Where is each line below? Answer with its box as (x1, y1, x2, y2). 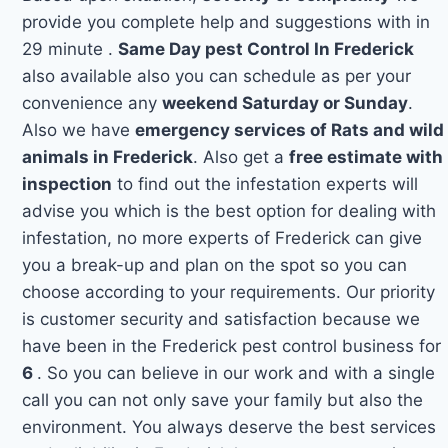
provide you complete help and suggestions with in (22, 11, 431, 32)
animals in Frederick (22, 146, 194, 167)
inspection (22, 173, 113, 194)
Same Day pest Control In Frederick (118, 38, 415, 59)
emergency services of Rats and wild (135, 119, 445, 140)
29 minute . (22, 38, 119, 59)
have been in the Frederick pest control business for (22, 335, 442, 356)
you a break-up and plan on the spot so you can (22, 254, 408, 275)
